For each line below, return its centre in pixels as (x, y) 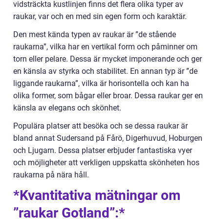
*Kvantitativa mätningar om (97, 196)
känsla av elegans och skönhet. (67, 108)
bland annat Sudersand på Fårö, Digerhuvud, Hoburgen (108, 138)
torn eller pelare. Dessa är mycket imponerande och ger (108, 59)
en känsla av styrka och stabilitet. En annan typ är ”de (105, 71)
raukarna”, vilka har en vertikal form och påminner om (105, 47)
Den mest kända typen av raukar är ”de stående (95, 35)
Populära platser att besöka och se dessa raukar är (100, 126)
